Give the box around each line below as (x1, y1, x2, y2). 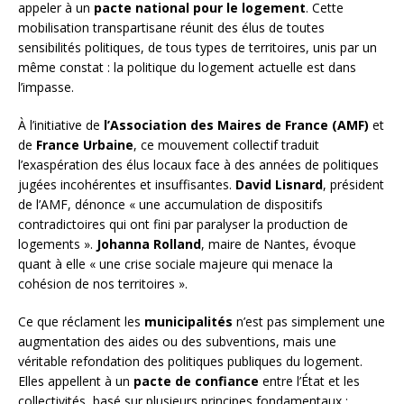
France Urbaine (36, 136, 133, 154)
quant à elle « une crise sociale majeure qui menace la (18, 255, 333, 273)
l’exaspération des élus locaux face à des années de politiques (18, 156, 379, 174)
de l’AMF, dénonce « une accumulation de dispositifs (18, 196, 323, 214)
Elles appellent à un (18, 372, 133, 390)
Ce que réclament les (18, 313, 144, 331)
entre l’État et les (259, 372, 360, 390)
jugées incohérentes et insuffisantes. (18, 176, 235, 194)
